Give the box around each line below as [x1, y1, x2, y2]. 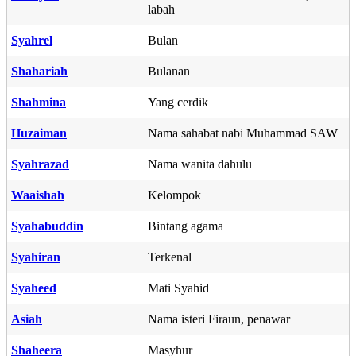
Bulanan [148, 64, 190, 78]
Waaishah [11, 188, 64, 202]
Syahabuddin [11, 219, 83, 233]
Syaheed [11, 281, 56, 295]
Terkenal [148, 250, 192, 264]
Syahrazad [11, 157, 69, 171]
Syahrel [11, 33, 52, 47]
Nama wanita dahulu [148, 157, 252, 171]
